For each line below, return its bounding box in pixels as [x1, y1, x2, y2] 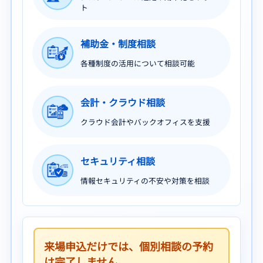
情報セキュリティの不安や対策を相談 [80, 175, 210, 187]
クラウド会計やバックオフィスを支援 [80, 116, 210, 128]
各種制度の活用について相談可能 [80, 58, 195, 69]
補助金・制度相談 [80, 36, 156, 51]
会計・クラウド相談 [80, 95, 165, 110]
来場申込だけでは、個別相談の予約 [44, 238, 213, 254]
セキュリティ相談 [80, 154, 155, 168]
